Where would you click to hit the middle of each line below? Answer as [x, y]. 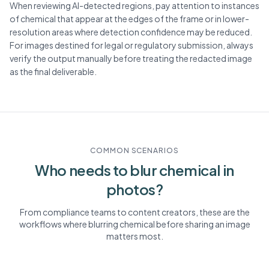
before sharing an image [202, 224]
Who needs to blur [97, 170]
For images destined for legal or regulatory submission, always [131, 45]
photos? [134, 189]
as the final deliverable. [53, 71]
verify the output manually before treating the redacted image [131, 58]
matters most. [134, 236]
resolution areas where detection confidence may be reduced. [131, 32]
